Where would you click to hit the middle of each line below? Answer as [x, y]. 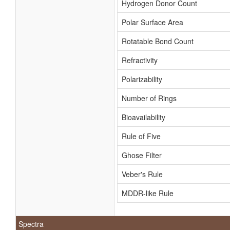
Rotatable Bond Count [158, 41]
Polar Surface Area [152, 22]
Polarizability [142, 79]
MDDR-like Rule [148, 193]
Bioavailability [143, 117]
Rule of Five [141, 136]
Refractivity [140, 60]
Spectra [31, 224]
